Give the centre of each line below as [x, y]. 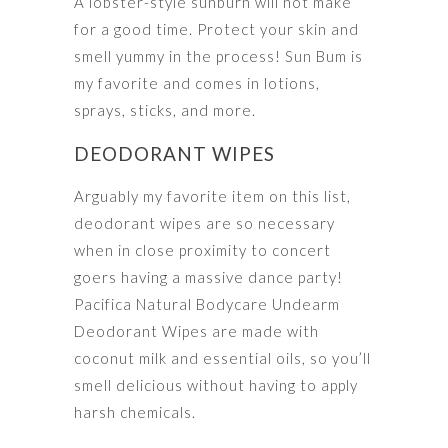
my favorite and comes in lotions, [197, 82]
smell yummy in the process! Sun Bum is [218, 55]
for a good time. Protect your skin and [216, 28]
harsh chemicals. [135, 411]
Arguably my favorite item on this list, [212, 195]
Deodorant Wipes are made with [196, 330]
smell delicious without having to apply [216, 384]
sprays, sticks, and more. [165, 109]
